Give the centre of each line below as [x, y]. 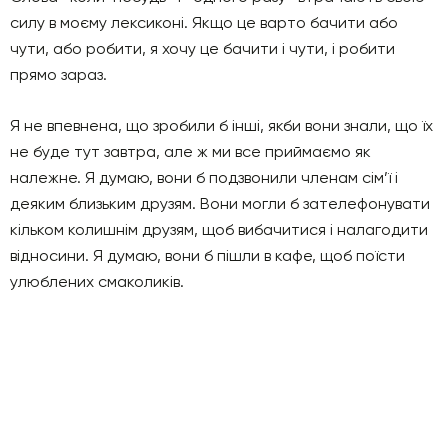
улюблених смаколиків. [97, 281]
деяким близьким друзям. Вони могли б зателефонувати [220, 203]
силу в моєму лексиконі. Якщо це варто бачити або [204, 22]
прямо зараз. [58, 74]
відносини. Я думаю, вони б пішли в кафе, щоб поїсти [207, 255]
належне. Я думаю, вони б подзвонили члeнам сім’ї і [204, 177]
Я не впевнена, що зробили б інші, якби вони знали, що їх [221, 125]
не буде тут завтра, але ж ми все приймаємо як [190, 151]
